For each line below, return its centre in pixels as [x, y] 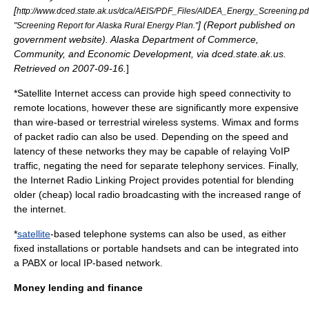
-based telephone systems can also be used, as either [168, 234]
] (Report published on [247, 25]
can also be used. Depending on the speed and [183, 137]
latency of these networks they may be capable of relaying [142, 151]
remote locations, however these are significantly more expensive [156, 108]
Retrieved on [43, 68]
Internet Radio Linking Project [95, 180]
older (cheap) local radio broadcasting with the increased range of [157, 195]
